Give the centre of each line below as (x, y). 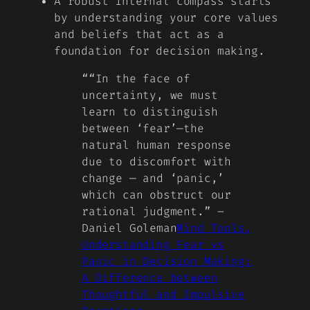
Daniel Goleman (129, 228)
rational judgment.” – (153, 212)
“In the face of (139, 79)
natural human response (157, 145)
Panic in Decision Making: (167, 262)
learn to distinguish (150, 112)
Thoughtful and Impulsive (163, 295)
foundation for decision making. (159, 51)
